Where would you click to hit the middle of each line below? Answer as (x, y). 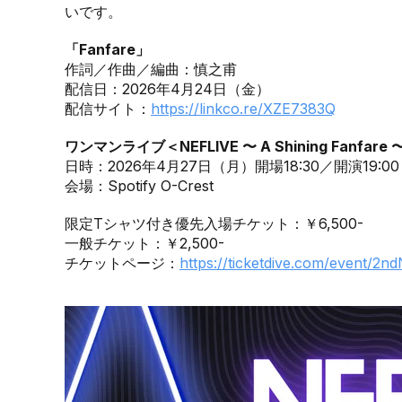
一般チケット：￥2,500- (144, 244)
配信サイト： (108, 109)
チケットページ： (122, 263)
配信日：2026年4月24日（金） (167, 89)
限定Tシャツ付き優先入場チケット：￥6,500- (214, 224)
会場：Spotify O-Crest (139, 186)
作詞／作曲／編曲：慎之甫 (151, 70)
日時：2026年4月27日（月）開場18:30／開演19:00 (232, 166)
